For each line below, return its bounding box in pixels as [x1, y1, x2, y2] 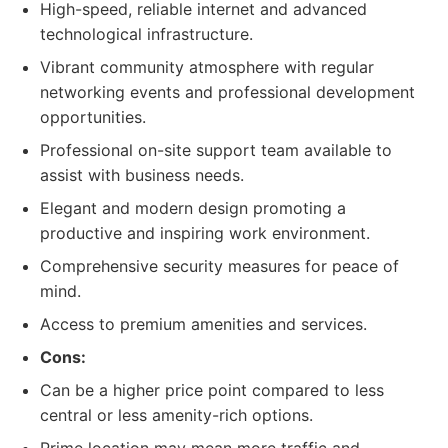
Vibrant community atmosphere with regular [40, 57, 374, 77]
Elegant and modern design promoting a [40, 198, 346, 218]
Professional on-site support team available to [40, 140, 392, 160]
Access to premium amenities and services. [40, 314, 367, 334]
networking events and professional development [40, 82, 415, 102]
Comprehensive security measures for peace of [40, 256, 399, 276]
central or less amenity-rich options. [40, 405, 313, 425]
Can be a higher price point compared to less [40, 380, 384, 400]
